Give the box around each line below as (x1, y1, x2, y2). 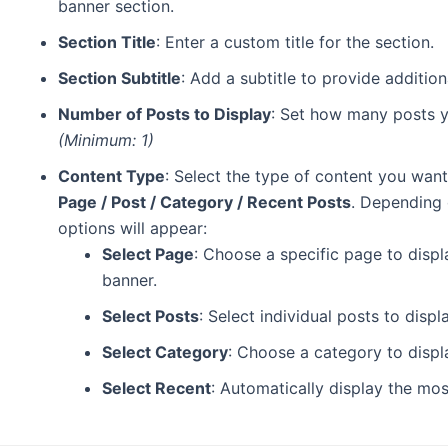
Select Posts (102, 305, 199, 326)
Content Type (58, 165, 165, 186)
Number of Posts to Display (58, 103, 271, 124)
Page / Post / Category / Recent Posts (58, 191, 351, 212)
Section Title (58, 31, 156, 52)
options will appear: (58, 217, 207, 238)
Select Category (102, 341, 228, 362)
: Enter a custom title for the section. (156, 31, 434, 52)
